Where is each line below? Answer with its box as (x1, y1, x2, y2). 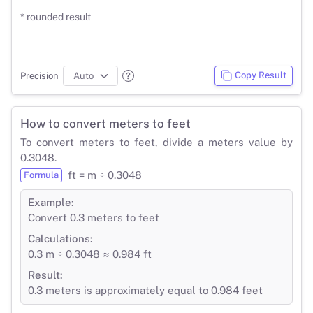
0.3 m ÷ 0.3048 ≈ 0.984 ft (28, 247, 152, 260)
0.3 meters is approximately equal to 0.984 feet (28, 284, 263, 296)
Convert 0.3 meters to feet (28, 211, 159, 224)
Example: (28, 196, 74, 208)
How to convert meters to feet (20, 116, 191, 131)
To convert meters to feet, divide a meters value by (20, 136, 293, 148)
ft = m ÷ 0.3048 (68, 168, 142, 181)
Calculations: (28, 232, 93, 245)
